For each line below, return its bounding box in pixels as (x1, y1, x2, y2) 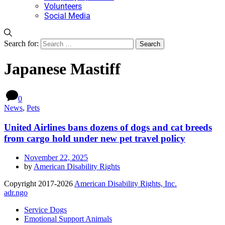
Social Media (44, 11, 90, 21)
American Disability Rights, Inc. (74, 179, 177, 188)
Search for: (4, 39, 39, 48)
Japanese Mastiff (4, 60, 121, 78)
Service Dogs (24, 205, 67, 214)
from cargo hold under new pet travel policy (4, 133, 185, 144)
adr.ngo (4, 188, 28, 197)
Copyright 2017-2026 (4, 179, 74, 188)
